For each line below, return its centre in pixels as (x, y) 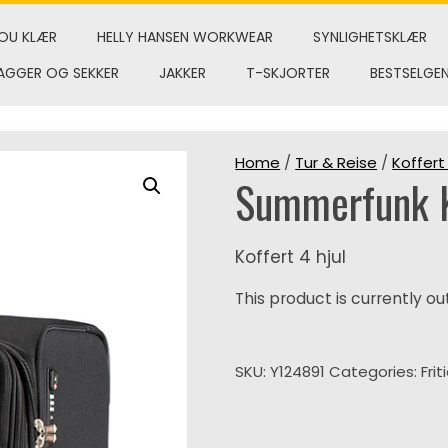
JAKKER (182, 73)
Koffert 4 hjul (291, 257)
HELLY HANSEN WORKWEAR (184, 37)
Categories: (375, 371)
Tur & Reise (336, 162)
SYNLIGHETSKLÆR (369, 37)
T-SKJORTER (287, 73)
